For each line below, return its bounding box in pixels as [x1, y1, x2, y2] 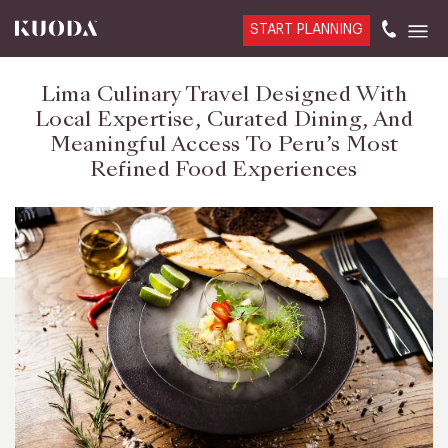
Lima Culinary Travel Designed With [40, 79, 408, 109]
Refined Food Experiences [90, 154, 358, 184]
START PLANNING [250, 23, 363, 37]
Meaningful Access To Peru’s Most [49, 129, 399, 159]
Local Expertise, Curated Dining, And [34, 104, 414, 134]
